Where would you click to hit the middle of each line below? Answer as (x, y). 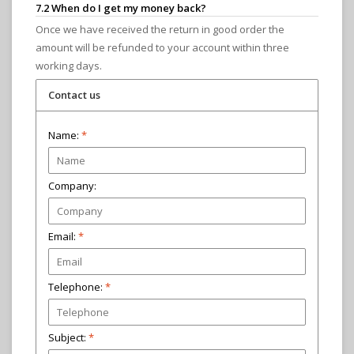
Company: (72, 186)
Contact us (74, 95)
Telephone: (75, 287)
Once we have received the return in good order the (160, 30)
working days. (69, 66)
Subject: (68, 338)
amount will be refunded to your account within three (162, 48)
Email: (63, 237)
